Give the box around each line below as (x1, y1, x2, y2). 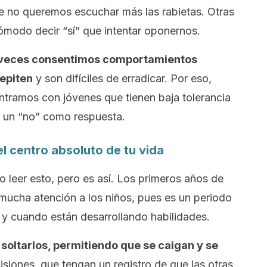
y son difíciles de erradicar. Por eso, (33, 72, 212, 85)
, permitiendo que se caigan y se (48, 239, 218, 252)
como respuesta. (40, 110, 125, 123)
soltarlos (1, 239, 48, 252)
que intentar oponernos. (80, 24, 200, 37)
